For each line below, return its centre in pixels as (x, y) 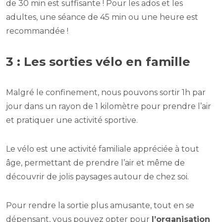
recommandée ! (37, 31)
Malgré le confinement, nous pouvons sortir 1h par (106, 93)
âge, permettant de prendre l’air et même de (95, 163)
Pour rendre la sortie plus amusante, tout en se (100, 206)
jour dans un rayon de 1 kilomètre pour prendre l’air (109, 107)
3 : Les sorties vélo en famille (98, 62)
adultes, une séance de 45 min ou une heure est (102, 17)
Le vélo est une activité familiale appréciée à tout (103, 149)
